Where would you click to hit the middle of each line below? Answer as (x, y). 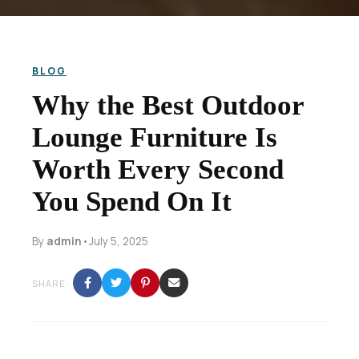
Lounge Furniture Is (155, 137)
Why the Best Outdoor (168, 105)
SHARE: (50, 283)
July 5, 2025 (119, 241)
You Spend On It (132, 202)
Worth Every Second (158, 169)
